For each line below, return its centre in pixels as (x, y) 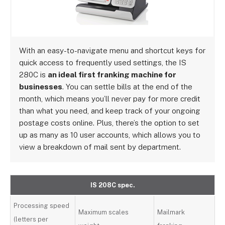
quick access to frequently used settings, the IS (103, 63)
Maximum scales (104, 212)
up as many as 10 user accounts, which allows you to (110, 135)
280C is (34, 75)
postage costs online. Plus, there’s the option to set (109, 123)
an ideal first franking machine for (112, 75)
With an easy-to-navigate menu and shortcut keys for (113, 50)
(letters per (31, 219)
